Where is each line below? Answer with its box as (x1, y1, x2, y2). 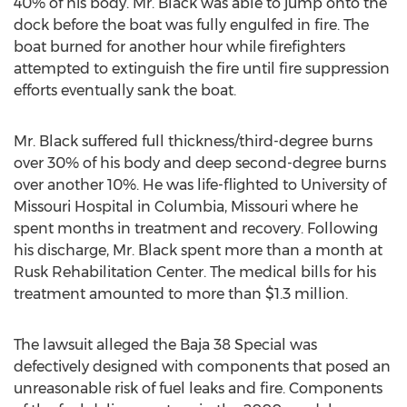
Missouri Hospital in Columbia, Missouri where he (14, 198, 358, 215)
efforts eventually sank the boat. (14, 82, 236, 99)
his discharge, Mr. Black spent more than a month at (14, 242, 382, 259)
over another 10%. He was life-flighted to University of (14, 176, 386, 194)
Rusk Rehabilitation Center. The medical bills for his (14, 263, 376, 281)
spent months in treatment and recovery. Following (14, 220, 378, 237)
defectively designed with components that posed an (14, 358, 391, 375)
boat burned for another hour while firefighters (14, 38, 345, 55)
